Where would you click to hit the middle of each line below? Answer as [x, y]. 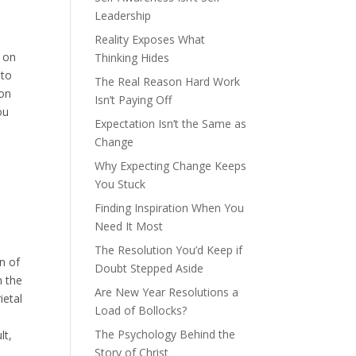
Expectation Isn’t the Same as [171, 124]
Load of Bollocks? [141, 310]
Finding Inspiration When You [170, 208]
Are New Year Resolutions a [167, 292]
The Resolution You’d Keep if [169, 250]
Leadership [123, 15]
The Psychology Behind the [165, 334]
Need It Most [129, 226]
